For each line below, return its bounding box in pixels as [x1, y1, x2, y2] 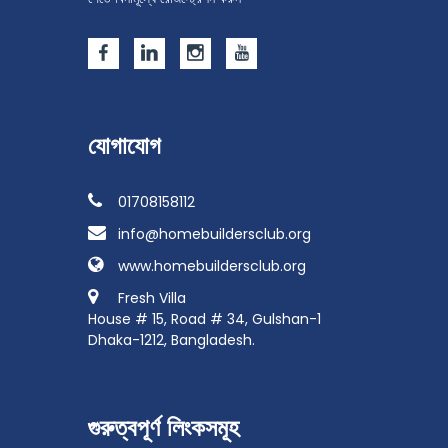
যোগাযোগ [88, 130, 161, 160]
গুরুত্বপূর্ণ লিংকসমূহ [88, 412, 239, 442]
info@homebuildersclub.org [118, 223, 311, 244]
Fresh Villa [118, 287, 186, 308]
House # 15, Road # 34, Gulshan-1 [88, 308, 321, 329]
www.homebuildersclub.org [118, 255, 306, 276]
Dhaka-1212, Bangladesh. [88, 329, 255, 350]
